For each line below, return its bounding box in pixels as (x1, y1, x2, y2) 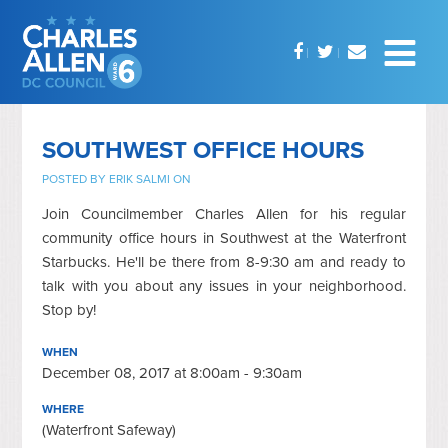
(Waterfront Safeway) (42, 420, 177, 439)
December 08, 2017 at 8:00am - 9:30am (42, 363, 303, 382)
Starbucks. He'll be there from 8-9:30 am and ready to (42, 252, 406, 271)
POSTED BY (42, 171, 110, 186)
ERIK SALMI (109, 171, 171, 186)
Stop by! (42, 300, 97, 319)
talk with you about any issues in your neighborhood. (42, 276, 406, 295)
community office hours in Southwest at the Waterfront (42, 228, 406, 247)
